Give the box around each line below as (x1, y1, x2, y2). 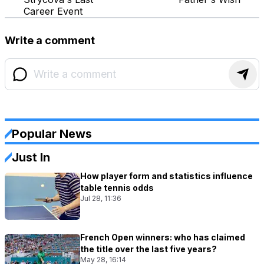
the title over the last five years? (80, 243, 217, 254)
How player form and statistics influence (80, 170, 253, 181)
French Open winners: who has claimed (80, 232, 245, 242)
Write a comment (5, 34, 95, 47)
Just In (12, 150, 50, 164)
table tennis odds (80, 182, 154, 193)
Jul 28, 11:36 (80, 193, 121, 203)
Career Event (24, 5, 82, 17)
